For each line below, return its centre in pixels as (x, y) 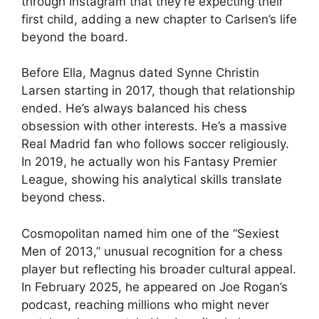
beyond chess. (63, 197)
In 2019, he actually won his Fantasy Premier (149, 162)
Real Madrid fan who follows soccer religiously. (155, 144)
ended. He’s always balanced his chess (134, 108)
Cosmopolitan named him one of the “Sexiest (150, 233)
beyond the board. (75, 37)
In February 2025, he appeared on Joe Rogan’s (155, 287)
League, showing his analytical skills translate (152, 179)
